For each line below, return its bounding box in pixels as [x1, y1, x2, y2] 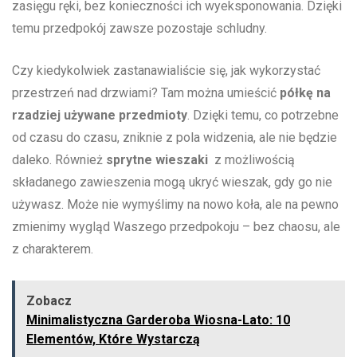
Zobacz [26, 293, 72, 309]
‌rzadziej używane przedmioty [12, 108, 187, 124]
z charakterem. [12, 241, 93, 257]
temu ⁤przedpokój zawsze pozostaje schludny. [12, 21, 267, 37]
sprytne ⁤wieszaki [106, 152, 208, 168]
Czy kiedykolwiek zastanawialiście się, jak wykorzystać [12, 63, 320, 79]
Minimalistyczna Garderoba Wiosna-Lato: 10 [26, 312, 290, 328]
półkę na [280, 85, 331, 101]
